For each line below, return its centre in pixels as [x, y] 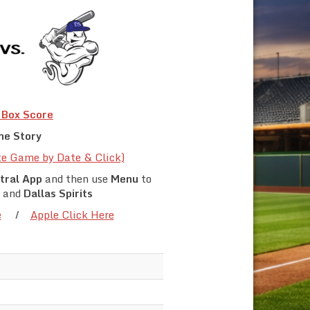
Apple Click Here [72, 215]
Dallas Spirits [58, 193]
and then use [76, 179]
